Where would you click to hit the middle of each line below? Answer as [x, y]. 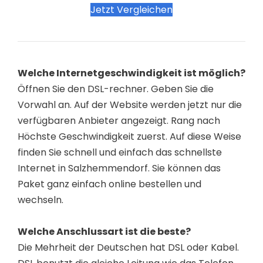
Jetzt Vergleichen [131, 10]
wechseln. [41, 200]
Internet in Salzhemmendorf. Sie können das [119, 168]
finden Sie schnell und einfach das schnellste [120, 152]
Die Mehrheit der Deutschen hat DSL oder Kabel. [128, 248]
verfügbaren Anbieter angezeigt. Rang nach [119, 121]
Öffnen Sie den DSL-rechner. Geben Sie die [116, 89]
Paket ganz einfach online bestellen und [109, 184]
